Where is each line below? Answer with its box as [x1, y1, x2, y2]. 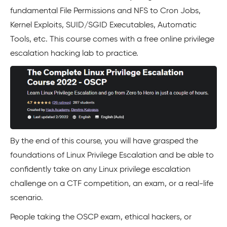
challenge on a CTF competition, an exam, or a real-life [10, 180, 213, 188]
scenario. [10, 194, 43, 203]
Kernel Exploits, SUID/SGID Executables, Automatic [10, 21, 197, 29]
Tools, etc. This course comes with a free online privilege [10, 35, 214, 44]
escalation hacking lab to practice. [10, 49, 138, 58]
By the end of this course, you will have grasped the [10, 137, 198, 146]
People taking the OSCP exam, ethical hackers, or [10, 213, 192, 222]
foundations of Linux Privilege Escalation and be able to [10, 152, 214, 160]
